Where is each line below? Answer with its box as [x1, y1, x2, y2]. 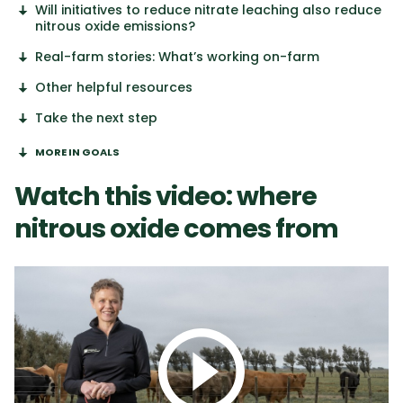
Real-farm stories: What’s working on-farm [35, 48, 319, 67]
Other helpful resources [35, 78, 193, 97]
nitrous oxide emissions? [35, 17, 195, 36]
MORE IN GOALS [35, 145, 120, 160]
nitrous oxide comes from [14, 210, 338, 247]
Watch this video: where [14, 178, 317, 215]
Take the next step [35, 109, 157, 128]
